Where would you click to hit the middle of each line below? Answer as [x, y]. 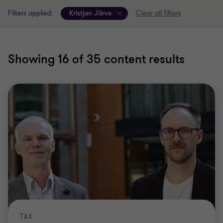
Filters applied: [30, 13]
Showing [33, 59]
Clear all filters [158, 13]
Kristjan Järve [90, 13]
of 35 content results [127, 59]
